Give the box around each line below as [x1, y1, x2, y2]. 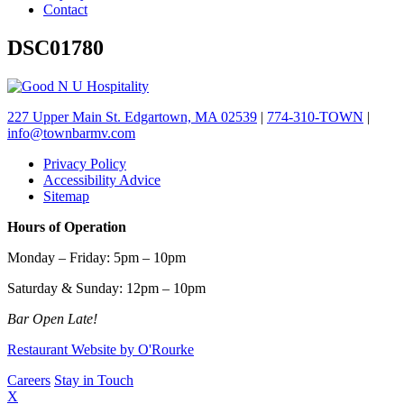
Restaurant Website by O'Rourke [7, 342, 194, 358]
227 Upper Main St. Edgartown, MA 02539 [7, 109, 257, 125]
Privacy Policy [43, 156, 126, 172]
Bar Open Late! [7, 311, 97, 327]
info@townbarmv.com [7, 125, 135, 142]
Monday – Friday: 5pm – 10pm [7, 250, 186, 266]
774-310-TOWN [267, 109, 363, 125]
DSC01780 [7, 36, 104, 60]
